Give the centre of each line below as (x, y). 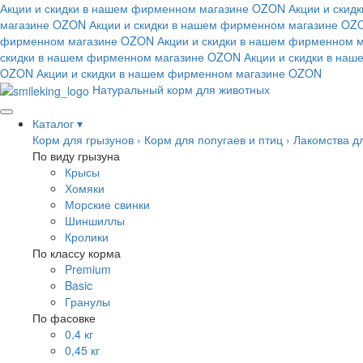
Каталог (53, 124)
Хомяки (85, 188)
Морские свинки (107, 205)
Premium (88, 269)
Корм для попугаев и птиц (214, 140)
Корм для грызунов (83, 140)
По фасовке (64, 318)
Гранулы (88, 302)
